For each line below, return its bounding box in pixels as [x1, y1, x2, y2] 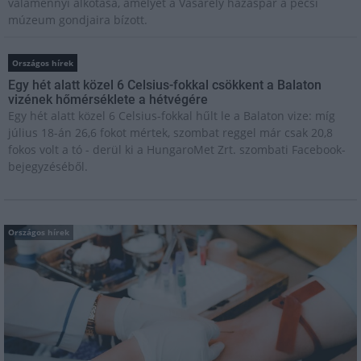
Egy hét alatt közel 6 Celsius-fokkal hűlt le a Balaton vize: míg [8, 107, 335, 123]
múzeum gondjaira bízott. [8, 11, 147, 27]
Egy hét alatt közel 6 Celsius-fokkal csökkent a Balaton [8, 77, 322, 93]
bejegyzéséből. [8, 158, 88, 174]
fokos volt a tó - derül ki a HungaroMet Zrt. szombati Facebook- [8, 141, 346, 157]
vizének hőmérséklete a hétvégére [8, 91, 208, 107]
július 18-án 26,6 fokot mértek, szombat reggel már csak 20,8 [8, 124, 333, 140]
